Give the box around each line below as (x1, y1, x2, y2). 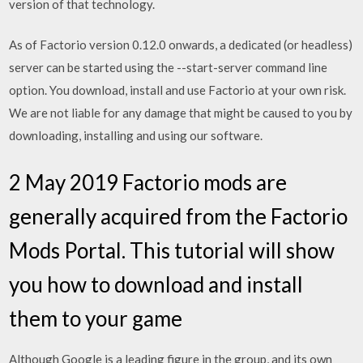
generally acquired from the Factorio (9, 203, 348, 229)
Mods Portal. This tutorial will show (9, 237, 335, 263)
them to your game (9, 305, 187, 331)
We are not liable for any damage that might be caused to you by (9, 105, 353, 120)
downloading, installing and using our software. (9, 128, 263, 143)
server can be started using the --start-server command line (9, 60, 328, 75)
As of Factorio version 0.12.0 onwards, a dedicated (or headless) (9, 37, 353, 52)
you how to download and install (9, 271, 304, 297)
